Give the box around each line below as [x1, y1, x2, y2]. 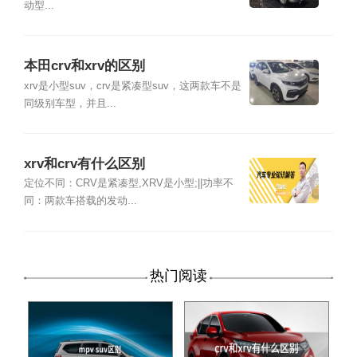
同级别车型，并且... [23, 97, 116, 109]
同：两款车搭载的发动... [23, 195, 137, 207]
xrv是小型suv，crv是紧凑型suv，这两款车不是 [23, 80, 241, 92]
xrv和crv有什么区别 [23, 156, 145, 172]
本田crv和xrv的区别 [23, 58, 145, 74]
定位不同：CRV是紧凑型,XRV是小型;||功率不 [23, 178, 233, 190]
